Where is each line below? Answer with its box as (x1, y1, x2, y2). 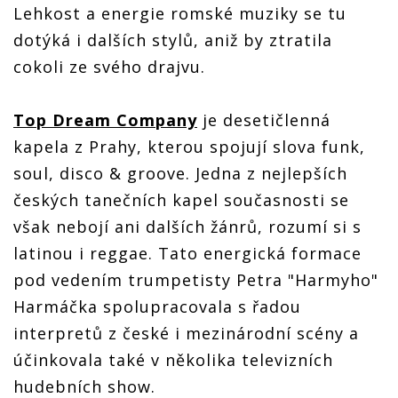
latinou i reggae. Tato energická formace (13, 243, 362, 265)
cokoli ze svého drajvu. (13, 56, 205, 78)
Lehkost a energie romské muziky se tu (13, 3, 346, 25)
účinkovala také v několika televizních (13, 349, 333, 371)
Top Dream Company (13, 109, 197, 131)
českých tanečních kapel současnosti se (13, 189, 349, 211)
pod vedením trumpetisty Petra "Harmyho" (13, 269, 378, 291)
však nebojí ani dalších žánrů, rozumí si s (13, 216, 362, 238)
